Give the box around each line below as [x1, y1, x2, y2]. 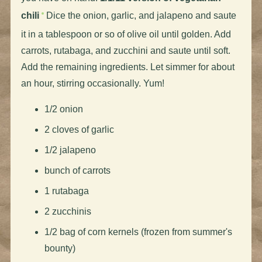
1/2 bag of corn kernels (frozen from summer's [44, 226, 232, 237]
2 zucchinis [44, 206, 91, 216]
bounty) [44, 243, 75, 253]
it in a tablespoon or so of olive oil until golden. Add [20, 29, 231, 39]
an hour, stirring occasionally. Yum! [20, 78, 164, 88]
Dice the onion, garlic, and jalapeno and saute [43, 10, 236, 20]
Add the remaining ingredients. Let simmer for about [20, 61, 235, 72]
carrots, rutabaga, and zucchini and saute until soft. [20, 45, 230, 56]
